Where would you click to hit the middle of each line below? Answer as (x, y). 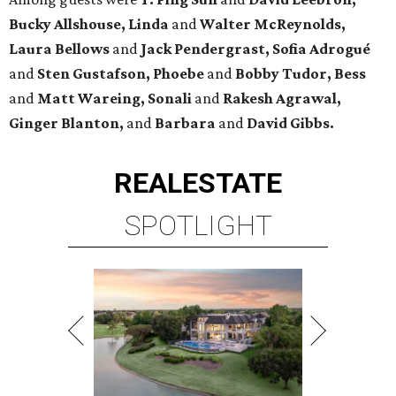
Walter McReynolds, (273, 24)
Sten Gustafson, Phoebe (121, 74)
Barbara (184, 123)
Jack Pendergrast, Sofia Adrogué (255, 49)
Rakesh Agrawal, (282, 99)
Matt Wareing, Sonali (116, 99)
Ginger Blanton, (66, 123)
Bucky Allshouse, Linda (89, 24)
